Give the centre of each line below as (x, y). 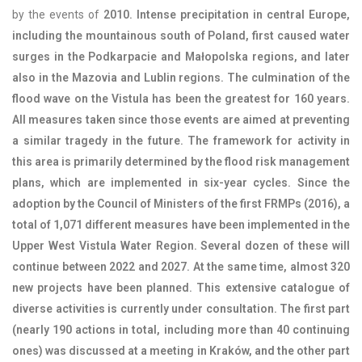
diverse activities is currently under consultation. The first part (181, 308)
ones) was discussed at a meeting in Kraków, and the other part (181, 350)
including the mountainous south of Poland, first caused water (181, 35)
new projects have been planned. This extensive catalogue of (181, 287)
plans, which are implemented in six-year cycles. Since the (181, 182)
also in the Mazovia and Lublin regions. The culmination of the (181, 77)
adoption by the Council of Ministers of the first (138, 203)
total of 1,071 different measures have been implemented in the (181, 224)
